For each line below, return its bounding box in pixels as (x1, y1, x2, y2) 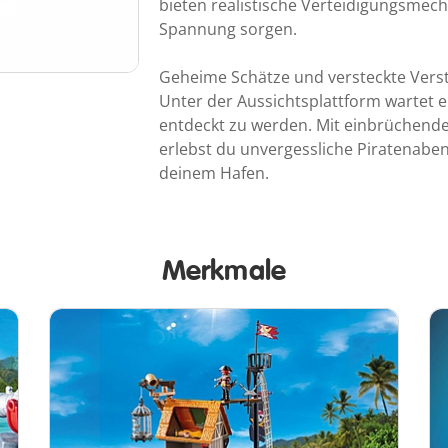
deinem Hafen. (159, 162, 269, 184)
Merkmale (161, 254, 287, 289)
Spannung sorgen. (159, 18, 297, 40)
